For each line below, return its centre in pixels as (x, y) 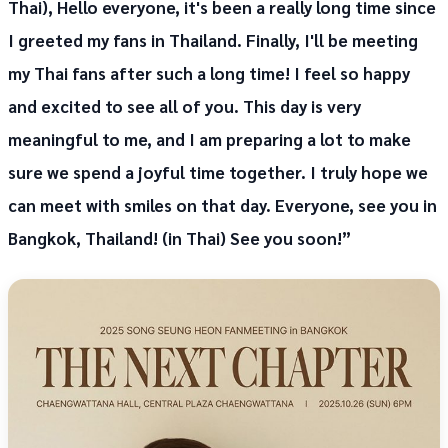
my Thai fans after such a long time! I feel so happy (209, 73)
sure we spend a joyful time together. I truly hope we (218, 172)
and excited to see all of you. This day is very (184, 106)
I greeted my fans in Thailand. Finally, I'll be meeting (213, 40)
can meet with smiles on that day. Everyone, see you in (222, 205)
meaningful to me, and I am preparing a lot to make (209, 139)
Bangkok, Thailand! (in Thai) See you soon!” (179, 238)
